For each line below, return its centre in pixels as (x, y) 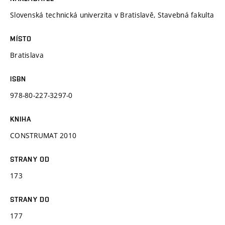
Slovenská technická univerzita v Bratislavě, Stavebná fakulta (112, 15)
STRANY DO (30, 199)
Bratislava (27, 55)
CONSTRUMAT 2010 (43, 135)
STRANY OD (30, 159)
